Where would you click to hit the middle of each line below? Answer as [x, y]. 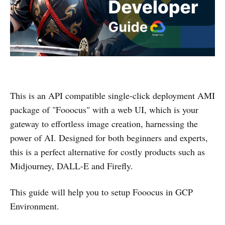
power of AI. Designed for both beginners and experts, [109, 137]
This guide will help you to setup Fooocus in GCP [101, 192]
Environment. [35, 206]
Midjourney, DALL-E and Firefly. [72, 165]
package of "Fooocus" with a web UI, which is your [104, 109]
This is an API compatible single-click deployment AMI [113, 95]
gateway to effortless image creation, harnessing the [104, 123]
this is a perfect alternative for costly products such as [107, 151]
